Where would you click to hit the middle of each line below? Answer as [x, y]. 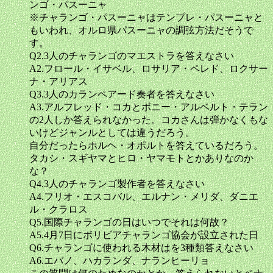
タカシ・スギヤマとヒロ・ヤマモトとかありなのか [141, 158]
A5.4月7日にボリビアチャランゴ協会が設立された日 [144, 235]
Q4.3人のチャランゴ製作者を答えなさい [117, 184]
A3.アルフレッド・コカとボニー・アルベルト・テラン [149, 107]
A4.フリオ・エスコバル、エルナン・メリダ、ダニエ [144, 197]
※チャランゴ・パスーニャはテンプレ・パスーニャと [146, 17]
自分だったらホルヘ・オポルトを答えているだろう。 [146, 145]
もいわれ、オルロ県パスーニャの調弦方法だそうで [141, 30]
